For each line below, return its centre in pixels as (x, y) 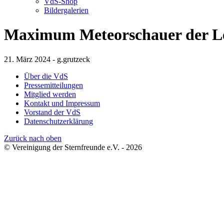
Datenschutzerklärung (58, 121)
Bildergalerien (66, 10)
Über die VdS (46, 76)
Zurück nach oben (33, 138)
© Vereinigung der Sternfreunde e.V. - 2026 (73, 147)
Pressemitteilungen (53, 85)
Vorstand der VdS (52, 112)
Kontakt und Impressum (62, 103)
